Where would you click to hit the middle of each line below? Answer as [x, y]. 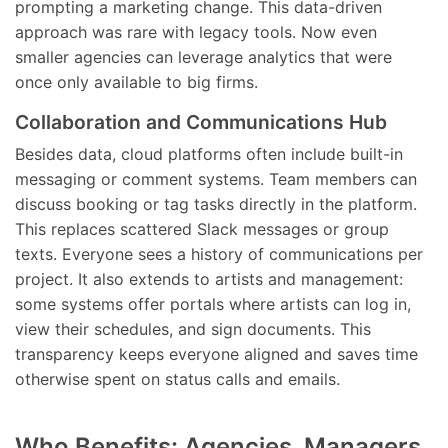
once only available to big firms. [136, 82]
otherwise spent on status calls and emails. [177, 379]
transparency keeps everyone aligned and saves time [216, 354]
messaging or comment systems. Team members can [216, 179]
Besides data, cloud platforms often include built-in [209, 154]
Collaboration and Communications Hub [201, 122]
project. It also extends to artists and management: [209, 279]
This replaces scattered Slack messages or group [202, 229]
